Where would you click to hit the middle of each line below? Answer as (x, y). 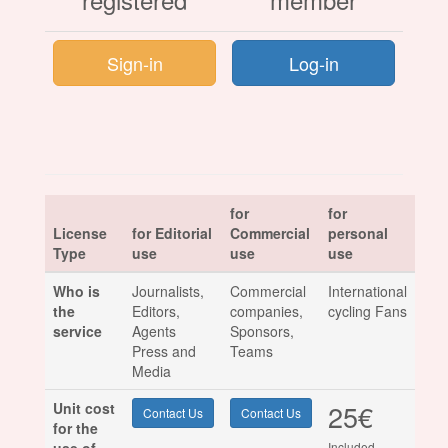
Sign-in (134, 63)
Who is (76, 291)
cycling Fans (367, 311)
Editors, (156, 311)
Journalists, (168, 291)
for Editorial (172, 233)
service (77, 331)
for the (75, 428)
